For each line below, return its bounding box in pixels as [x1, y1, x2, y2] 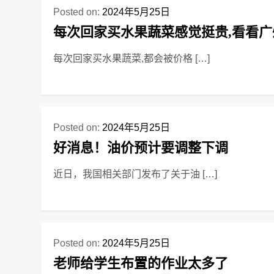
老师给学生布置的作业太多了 [53, 256, 229, 271]
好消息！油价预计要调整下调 [53, 140, 229, 155]
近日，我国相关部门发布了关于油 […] [53, 169, 218, 179]
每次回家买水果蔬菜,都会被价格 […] [53, 53, 210, 64]
